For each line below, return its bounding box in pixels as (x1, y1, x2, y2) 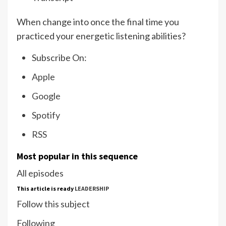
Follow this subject (17, 198, 90, 210)
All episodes (17, 167, 64, 179)
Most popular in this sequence (17, 150, 138, 162)
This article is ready (17, 185, 75, 193)
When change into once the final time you (17, 16, 179, 28)
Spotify (32, 109, 60, 121)
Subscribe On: (32, 52, 87, 64)
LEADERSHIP (75, 185, 109, 193)
